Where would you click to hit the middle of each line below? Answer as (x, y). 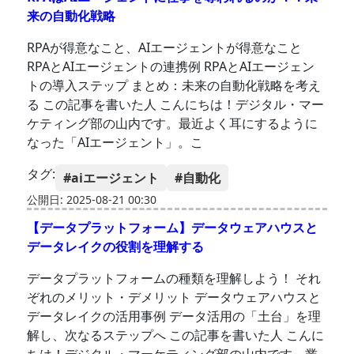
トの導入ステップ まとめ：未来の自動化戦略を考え (174, 86)
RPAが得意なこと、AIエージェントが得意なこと (165, 48)
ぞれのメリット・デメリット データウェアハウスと (174, 298)
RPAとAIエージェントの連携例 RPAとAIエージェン (171, 67)
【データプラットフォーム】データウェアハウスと (173, 228)
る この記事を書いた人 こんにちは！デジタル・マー (176, 105)
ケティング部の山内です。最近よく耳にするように (173, 124)
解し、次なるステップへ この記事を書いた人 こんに (176, 335)
